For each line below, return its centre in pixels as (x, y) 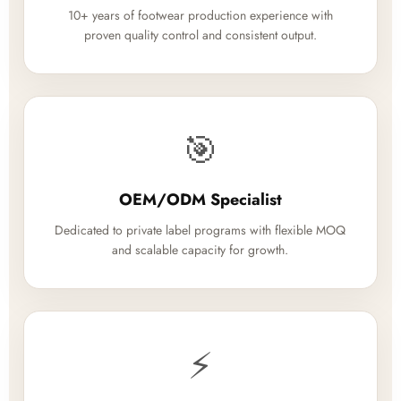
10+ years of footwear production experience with (200, 16)
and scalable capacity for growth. (200, 250)
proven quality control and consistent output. (200, 35)
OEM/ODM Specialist (200, 200)
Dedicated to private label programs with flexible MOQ (200, 230)
